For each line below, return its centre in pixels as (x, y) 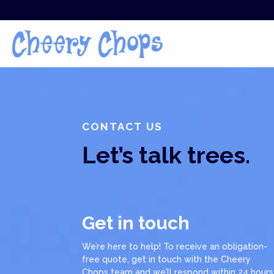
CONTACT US (123, 127)
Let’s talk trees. (166, 155)
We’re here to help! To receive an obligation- (175, 246)
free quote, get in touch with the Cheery (167, 259)
